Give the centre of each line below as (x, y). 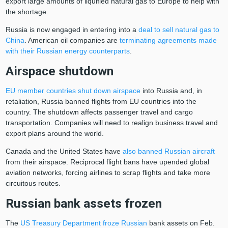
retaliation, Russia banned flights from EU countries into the (101, 102)
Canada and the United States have (64, 151)
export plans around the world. (54, 134)
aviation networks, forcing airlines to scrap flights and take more (108, 173)
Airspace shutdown (59, 71)
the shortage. (27, 12)
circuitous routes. (33, 183)
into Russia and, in (171, 91)
